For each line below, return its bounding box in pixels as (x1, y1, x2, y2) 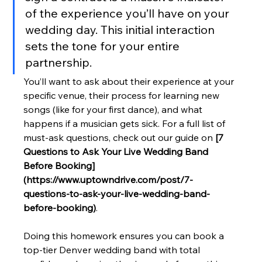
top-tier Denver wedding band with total (23, 244, 203, 256)
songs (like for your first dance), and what (23, 104, 205, 116)
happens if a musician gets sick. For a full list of (23, 118, 228, 130)
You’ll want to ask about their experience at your (23, 75, 237, 88)
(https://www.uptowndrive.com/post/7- (23, 174, 194, 186)
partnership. (25, 55, 92, 70)
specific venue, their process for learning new (23, 89, 222, 102)
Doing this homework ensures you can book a (23, 230, 227, 242)
